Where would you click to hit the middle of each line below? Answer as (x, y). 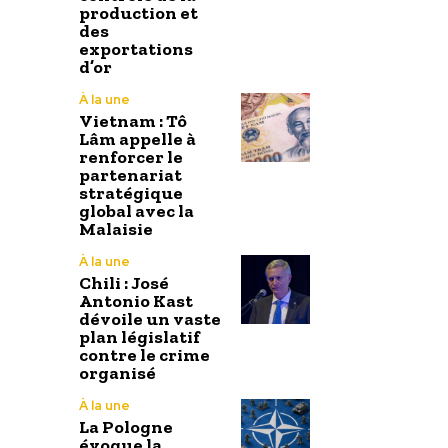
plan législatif (139, 336)
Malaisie (116, 228)
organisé (117, 372)
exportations (136, 48)
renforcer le (131, 156)
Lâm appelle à (137, 138)
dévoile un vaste (150, 318)
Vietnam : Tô (133, 120)
